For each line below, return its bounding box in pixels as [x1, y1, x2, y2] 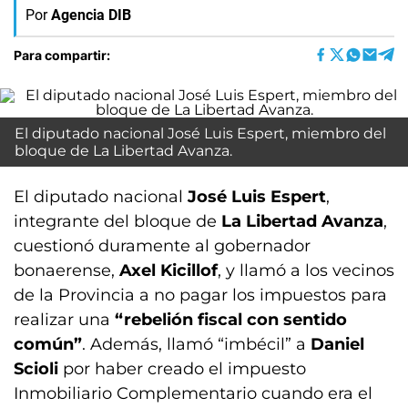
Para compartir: [14, 46, 110, 63]
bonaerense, [14, 260, 119, 280]
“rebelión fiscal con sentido [110, 310, 347, 330]
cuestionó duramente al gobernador [14, 236, 311, 256]
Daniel [311, 334, 364, 354]
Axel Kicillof [119, 260, 218, 280]
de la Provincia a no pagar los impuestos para [14, 285, 387, 305]
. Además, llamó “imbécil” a [82, 334, 311, 354]
